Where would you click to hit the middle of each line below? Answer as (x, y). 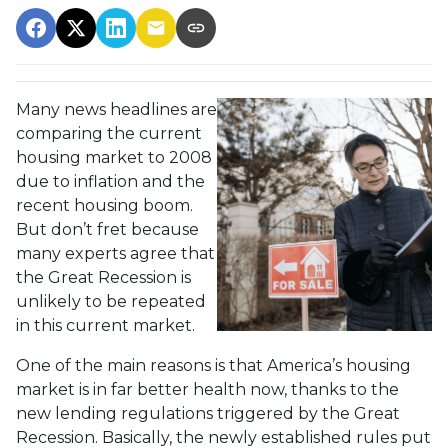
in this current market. (105, 325)
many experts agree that (115, 253)
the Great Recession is (103, 277)
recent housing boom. (104, 205)
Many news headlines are (116, 109)
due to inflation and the (110, 181)
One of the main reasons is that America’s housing (213, 365)
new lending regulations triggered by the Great (208, 413)
